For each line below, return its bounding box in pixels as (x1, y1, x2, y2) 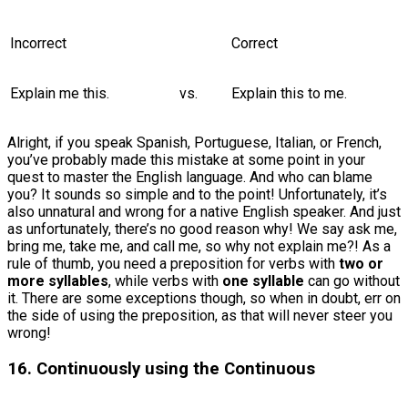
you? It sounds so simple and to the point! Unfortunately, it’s (7, 185, 387, 203)
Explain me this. (10, 84, 109, 102)
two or (339, 254, 383, 272)
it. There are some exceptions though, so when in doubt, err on (7, 289, 401, 307)
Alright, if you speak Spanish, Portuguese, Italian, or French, (7, 133, 382, 151)
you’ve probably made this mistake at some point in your (7, 150, 365, 168)
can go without (304, 271, 400, 290)
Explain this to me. (231, 84, 347, 102)
